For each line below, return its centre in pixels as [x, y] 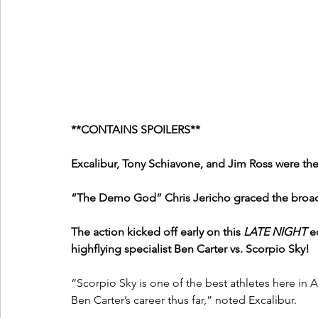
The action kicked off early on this [157, 232]
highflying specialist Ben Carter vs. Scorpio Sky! [190, 249]
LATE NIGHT [275, 232]
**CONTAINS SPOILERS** [136, 130]
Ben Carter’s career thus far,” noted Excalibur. [184, 300]
